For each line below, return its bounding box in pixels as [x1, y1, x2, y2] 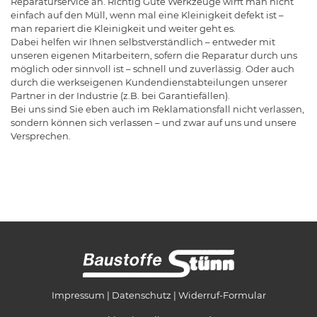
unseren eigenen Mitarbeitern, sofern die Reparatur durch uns [11, 50, 297, 62]
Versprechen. [11, 130, 71, 142]
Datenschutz [111, 289, 171, 301]
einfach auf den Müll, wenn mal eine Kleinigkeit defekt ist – [11, 9, 284, 21]
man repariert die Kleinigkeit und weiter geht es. [11, 23, 236, 35]
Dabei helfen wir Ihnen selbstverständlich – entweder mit [11, 36, 275, 48]
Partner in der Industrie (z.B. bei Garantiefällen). [11, 90, 230, 102]
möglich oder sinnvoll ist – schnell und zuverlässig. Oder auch [11, 63, 294, 75]
